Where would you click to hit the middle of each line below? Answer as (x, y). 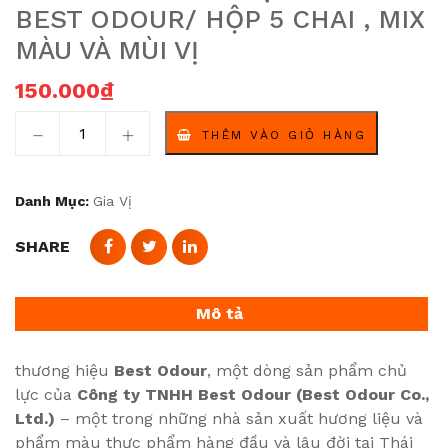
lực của (46, 394)
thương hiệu (64, 370)
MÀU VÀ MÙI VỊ (107, 49)
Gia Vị (112, 200)
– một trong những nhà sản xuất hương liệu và (239, 418)
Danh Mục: (54, 200)
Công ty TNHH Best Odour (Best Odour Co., (253, 394)
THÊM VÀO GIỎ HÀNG (283, 135)
